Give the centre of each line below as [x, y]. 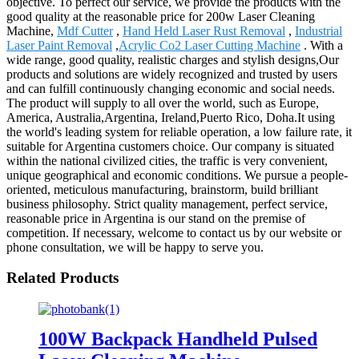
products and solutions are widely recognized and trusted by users [172, 74]
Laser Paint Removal [59, 45]
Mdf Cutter [85, 30]
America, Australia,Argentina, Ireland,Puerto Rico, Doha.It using [171, 117]
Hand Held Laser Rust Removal [204, 30]
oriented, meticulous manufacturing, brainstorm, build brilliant [162, 189]
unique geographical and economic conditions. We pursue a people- [177, 175]
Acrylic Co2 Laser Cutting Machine [210, 45]
